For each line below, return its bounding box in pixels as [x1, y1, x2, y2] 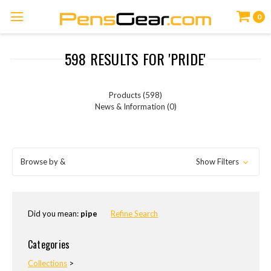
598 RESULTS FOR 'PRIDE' [64, 47, 206, 70]
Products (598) [109, 90, 162, 100]
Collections [27, 258, 67, 269]
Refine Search [111, 208, 158, 218]
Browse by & [20, 157, 65, 166]
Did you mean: [27, 208, 80, 218]
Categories [27, 237, 70, 252]
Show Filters [196, 157, 241, 166]
